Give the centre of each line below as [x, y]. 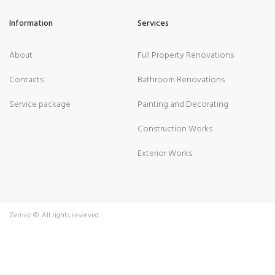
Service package [40, 104]
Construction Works [175, 129]
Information [31, 23]
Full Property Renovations [186, 55]
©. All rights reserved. [66, 215]
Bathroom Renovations [181, 80]
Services [153, 23]
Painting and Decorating [183, 104]
